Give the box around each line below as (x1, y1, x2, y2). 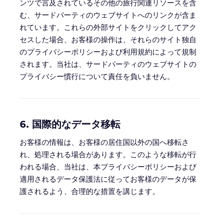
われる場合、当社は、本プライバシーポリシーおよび (20, 162, 196, 171)
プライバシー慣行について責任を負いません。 (20, 72, 174, 81)
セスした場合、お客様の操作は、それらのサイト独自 (20, 35, 196, 44)
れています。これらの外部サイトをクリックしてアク (20, 23, 196, 32)
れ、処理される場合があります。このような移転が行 (20, 150, 196, 159)
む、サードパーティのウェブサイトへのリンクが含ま (20, 10, 196, 20)
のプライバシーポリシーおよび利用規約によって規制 (20, 47, 196, 56)
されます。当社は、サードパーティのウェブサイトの (20, 59, 196, 69)
